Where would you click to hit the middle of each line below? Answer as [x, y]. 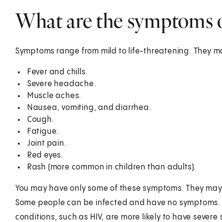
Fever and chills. [57, 72]
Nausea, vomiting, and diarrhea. [89, 108]
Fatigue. [43, 131]
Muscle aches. [54, 96]
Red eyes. [45, 155]
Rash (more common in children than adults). [112, 167]
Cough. [41, 119]
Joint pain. [47, 143]
